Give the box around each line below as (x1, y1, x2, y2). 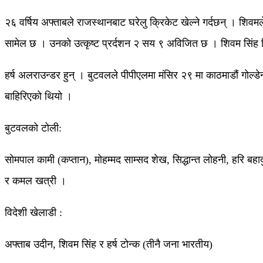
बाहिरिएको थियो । (5, 90, 72, 103)
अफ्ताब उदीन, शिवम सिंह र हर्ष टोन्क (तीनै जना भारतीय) (5, 238, 213, 251)
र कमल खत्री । (5, 175, 66, 187)
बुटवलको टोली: (5, 122, 62, 134)
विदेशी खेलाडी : (5, 207, 62, 219)
